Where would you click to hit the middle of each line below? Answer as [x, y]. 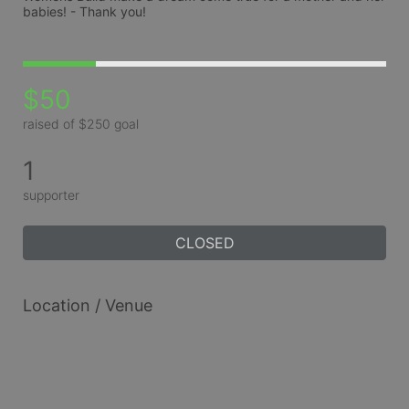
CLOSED [204, 242]
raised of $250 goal [81, 123]
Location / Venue [88, 305]
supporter [51, 194]
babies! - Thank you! [84, 11]
